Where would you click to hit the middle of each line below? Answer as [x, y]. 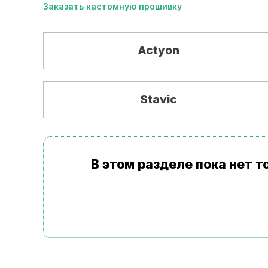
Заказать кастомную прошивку [112, 6]
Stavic [159, 100]
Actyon [159, 51]
